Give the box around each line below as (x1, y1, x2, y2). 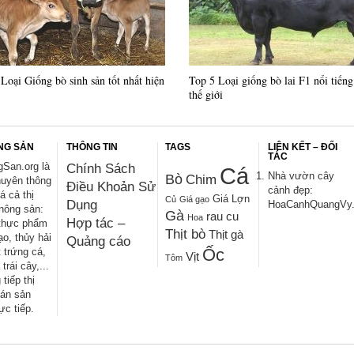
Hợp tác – (66, 215, 126, 231)
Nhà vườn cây (268, 169, 335, 182)
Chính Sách (66, 160, 136, 176)
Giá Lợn (213, 192, 250, 205)
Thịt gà (209, 228, 243, 241)
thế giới (189, 86, 223, 102)
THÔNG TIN (66, 141, 119, 153)
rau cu (206, 209, 239, 223)
